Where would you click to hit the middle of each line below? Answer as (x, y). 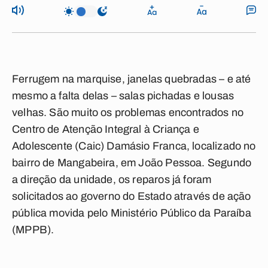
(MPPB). (33, 230)
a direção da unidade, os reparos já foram (112, 179)
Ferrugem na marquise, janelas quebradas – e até (132, 79)
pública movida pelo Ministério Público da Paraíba (132, 213)
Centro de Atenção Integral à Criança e (106, 129)
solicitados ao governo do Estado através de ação (132, 196)
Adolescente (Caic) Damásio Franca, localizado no (134, 146)
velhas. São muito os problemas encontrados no (128, 112)
